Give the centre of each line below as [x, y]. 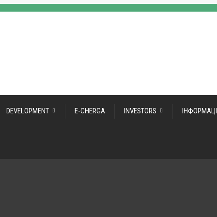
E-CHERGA [90, 111]
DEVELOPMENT [28, 111]
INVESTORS [140, 111]
